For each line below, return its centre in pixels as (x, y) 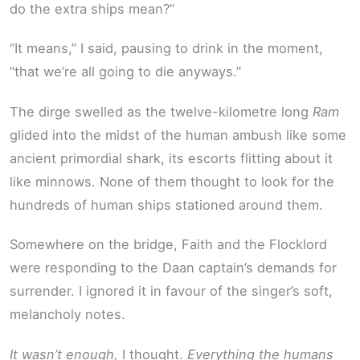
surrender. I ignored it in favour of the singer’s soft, (171, 291)
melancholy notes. (67, 315)
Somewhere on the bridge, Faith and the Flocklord (168, 245)
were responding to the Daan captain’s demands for (173, 268)
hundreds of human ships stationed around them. (166, 205)
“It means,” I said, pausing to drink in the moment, (166, 49)
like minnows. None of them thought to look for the (172, 181)
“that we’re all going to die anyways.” (125, 72)
